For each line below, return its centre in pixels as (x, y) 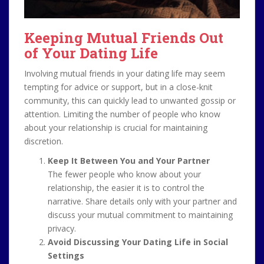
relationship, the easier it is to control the (126, 188)
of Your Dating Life (91, 53)
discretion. (44, 141)
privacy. (62, 228)
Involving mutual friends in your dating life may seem (125, 73)
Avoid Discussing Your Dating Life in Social (138, 242)
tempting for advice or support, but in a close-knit (118, 87)
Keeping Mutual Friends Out (124, 38)
